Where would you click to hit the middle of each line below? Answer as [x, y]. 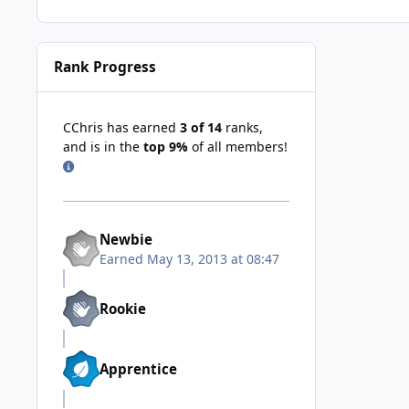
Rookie [123, 309]
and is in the [103, 147]
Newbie [126, 239]
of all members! [238, 147]
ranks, [242, 128]
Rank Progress [105, 67]
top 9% [166, 147]
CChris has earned [121, 128]
